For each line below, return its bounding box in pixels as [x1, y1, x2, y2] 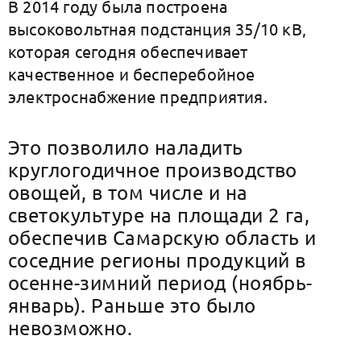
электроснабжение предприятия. [8, 86, 272, 106]
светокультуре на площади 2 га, [8, 203, 310, 226]
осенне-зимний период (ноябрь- [8, 271, 313, 294]
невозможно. [8, 316, 133, 339]
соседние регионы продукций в [8, 248, 306, 272]
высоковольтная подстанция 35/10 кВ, [8, 19, 307, 39]
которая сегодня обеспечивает [8, 41, 248, 61]
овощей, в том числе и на [8, 180, 248, 204]
